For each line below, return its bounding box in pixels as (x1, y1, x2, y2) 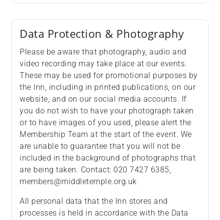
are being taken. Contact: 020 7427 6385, (20, 165, 171, 174)
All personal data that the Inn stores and (20, 196, 168, 206)
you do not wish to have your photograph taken (20, 106, 194, 115)
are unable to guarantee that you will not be (20, 141, 180, 151)
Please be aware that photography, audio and (20, 47, 187, 56)
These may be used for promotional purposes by (20, 71, 198, 80)
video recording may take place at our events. (20, 59, 187, 68)
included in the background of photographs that (20, 153, 195, 163)
